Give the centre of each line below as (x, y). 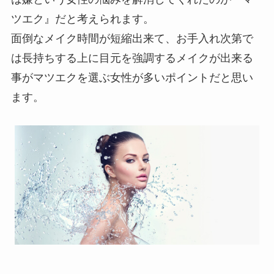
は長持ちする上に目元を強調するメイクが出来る (132, 58)
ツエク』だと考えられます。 (82, 19)
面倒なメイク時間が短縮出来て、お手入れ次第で (132, 38)
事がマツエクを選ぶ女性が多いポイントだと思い (132, 77)
